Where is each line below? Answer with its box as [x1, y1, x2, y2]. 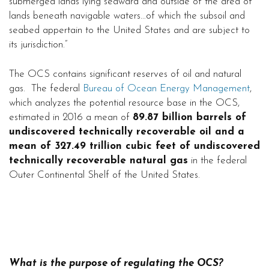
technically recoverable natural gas [9, 156, 188, 166]
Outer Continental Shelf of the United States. [9, 170, 200, 181]
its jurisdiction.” [9, 40, 67, 50]
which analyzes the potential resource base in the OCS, [9, 98, 240, 109]
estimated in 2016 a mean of [9, 112, 133, 123]
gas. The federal [9, 83, 83, 94]
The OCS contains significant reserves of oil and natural [9, 69, 241, 80]
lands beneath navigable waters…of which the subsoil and [9, 11, 245, 22]
